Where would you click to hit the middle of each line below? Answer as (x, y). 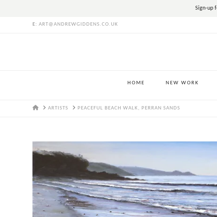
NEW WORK (183, 83)
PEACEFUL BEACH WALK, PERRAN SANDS (129, 108)
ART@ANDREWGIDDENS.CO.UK (79, 24)
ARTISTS (58, 108)
